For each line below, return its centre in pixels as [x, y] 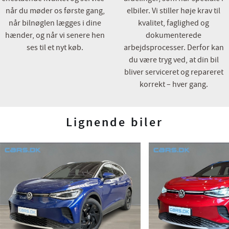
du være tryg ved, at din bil [174, 60]
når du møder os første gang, [55, 11]
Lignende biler [114, 123]
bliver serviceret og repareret [174, 72]
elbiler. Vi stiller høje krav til [174, 11]
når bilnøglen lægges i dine [55, 23]
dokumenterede [174, 36]
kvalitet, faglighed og [174, 23]
